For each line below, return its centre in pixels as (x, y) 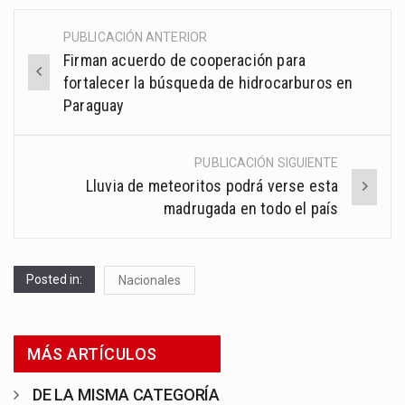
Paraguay (94, 106)
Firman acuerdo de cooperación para (185, 61)
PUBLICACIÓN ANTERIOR (135, 38)
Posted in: (54, 280)
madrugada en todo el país (251, 209)
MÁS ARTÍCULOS (92, 354)
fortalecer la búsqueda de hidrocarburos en (208, 83)
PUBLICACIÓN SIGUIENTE (267, 163)
